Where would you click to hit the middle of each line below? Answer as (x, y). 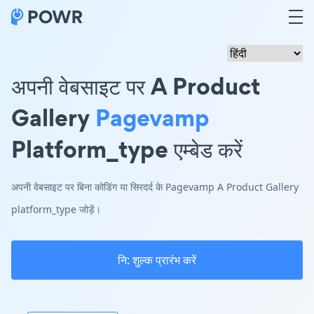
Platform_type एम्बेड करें (127, 149)
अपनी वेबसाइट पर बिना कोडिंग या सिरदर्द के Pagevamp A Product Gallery (155, 187)
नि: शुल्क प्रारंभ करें (157, 260)
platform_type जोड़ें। (56, 209)
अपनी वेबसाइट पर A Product (136, 86)
